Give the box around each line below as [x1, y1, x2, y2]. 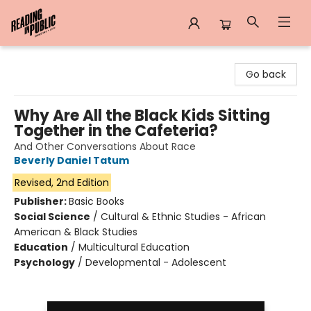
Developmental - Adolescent [85, 255, 226, 269]
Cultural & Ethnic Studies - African [101, 210, 266, 224]
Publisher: [14, 194, 69, 208]
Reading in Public [10, 52, 92, 66]
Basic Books [69, 194, 124, 208]
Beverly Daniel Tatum [14, 153, 129, 167]
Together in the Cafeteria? [14, 120, 218, 142]
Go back [246, 67, 286, 81]
